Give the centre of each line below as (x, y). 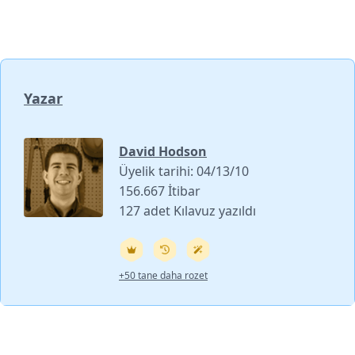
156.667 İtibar (160, 191)
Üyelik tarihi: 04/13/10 (184, 171)
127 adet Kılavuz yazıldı (187, 210)
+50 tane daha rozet (163, 275)
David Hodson (163, 151)
